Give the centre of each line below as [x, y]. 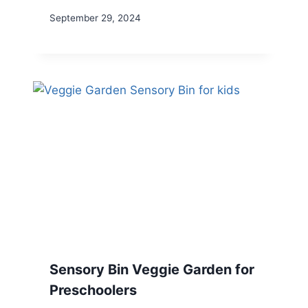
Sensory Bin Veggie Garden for [152, 270]
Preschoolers [93, 290]
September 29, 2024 [95, 18]
